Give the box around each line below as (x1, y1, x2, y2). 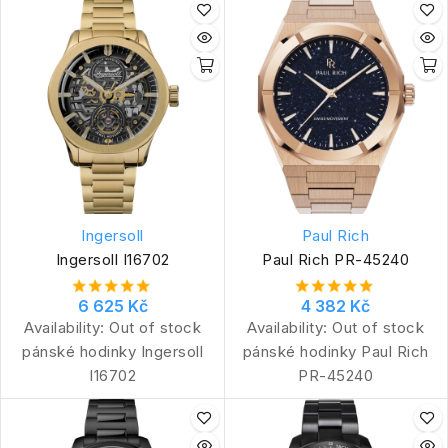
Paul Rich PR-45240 (262, 249, 409, 269)
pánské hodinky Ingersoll (22, 341, 203, 361)
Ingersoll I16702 (55, 249, 170, 269)
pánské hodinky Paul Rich (242, 341, 429, 361)
